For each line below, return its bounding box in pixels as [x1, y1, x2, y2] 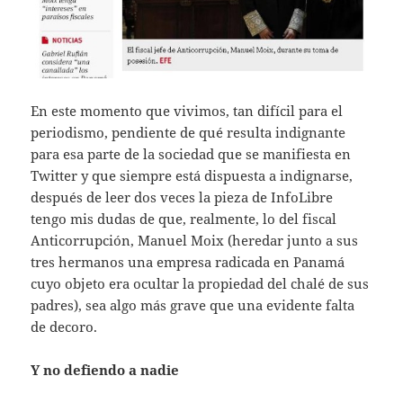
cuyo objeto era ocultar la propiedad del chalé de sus [31, 273, 370, 292]
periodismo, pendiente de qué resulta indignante [31, 122, 346, 141]
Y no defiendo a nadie [31, 360, 180, 379]
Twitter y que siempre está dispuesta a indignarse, [31, 166, 354, 184]
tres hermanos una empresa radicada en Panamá [31, 252, 345, 271]
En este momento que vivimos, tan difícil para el [31, 101, 344, 120]
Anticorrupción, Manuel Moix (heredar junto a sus [31, 230, 359, 249]
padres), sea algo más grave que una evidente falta [31, 295, 355, 314]
